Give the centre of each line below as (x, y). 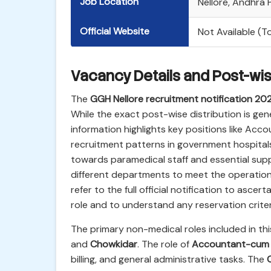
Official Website (115, 31)
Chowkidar (114, 244)
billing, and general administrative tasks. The (169, 259)
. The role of (165, 244)
